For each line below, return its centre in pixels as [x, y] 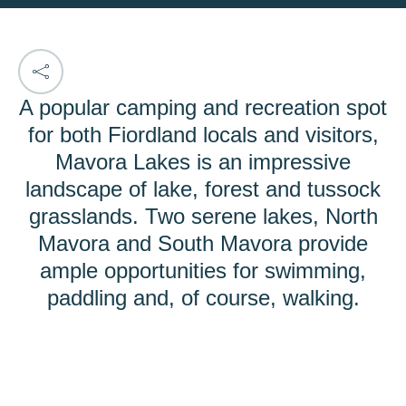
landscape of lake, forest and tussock [203, 189]
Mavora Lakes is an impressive [203, 162]
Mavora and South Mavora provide [203, 244]
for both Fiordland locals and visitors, [203, 135]
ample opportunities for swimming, [203, 271]
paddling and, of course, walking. [203, 298]
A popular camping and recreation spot [203, 108]
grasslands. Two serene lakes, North [203, 217]
